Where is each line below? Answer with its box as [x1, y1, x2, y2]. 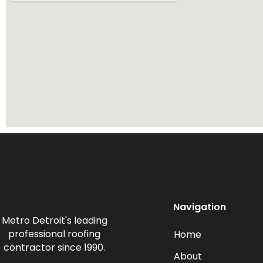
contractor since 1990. [4, 240, 105, 254]
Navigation [173, 200, 226, 214]
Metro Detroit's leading [1, 213, 107, 227]
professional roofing [8, 227, 100, 241]
